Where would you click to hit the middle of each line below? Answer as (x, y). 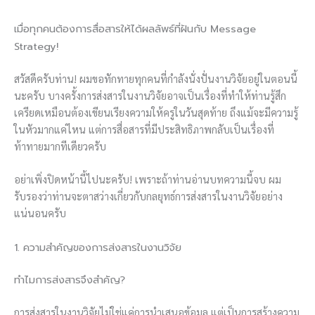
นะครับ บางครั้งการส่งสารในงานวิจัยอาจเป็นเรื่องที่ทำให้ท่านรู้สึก (150, 95)
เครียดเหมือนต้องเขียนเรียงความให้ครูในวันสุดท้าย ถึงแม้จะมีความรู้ (156, 112)
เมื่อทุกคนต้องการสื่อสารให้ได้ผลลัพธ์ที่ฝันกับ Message (135, 28)
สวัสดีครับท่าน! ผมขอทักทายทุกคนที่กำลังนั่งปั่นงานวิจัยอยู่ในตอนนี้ (156, 78)
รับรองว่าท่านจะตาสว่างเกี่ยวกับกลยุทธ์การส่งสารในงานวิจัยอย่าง (148, 196)
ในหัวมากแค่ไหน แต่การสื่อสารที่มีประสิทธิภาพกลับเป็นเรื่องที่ (144, 129)
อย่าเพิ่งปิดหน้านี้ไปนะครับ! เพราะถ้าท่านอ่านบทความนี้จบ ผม (148, 179)
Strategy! (36, 46)
